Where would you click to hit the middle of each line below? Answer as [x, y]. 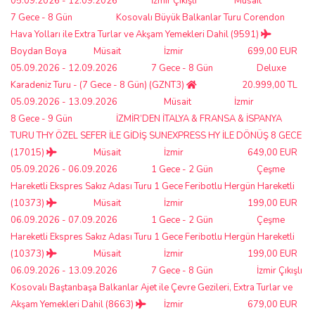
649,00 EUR [272, 152]
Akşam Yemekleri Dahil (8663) [73, 304]
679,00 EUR [272, 304]
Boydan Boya [39, 51]
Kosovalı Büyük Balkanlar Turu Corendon [200, 17]
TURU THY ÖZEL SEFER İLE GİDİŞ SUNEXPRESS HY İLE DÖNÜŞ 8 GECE [156, 135]
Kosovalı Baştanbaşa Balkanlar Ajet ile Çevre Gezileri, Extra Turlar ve [152, 287]
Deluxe [271, 68]
